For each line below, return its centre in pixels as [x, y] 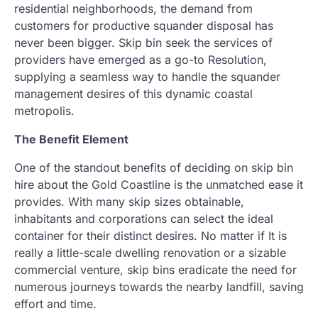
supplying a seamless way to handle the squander [147, 77]
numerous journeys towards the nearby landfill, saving [159, 287]
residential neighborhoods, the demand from [133, 9]
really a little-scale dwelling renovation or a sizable [150, 253]
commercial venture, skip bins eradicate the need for [155, 270]
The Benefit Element [71, 139]
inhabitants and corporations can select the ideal [144, 219]
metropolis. [44, 111]
